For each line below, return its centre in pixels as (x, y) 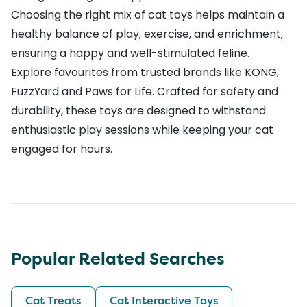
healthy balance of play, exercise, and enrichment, (147, 34)
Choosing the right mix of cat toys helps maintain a (148, 14)
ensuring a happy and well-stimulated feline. (130, 53)
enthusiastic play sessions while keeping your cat (142, 130)
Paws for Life (119, 91)
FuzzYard (35, 91)
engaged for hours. (62, 149)
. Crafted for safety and (215, 91)
